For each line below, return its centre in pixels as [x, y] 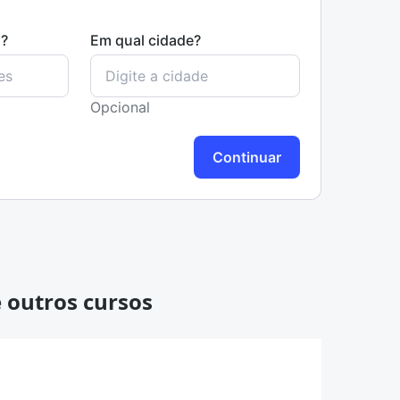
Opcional [121, 107]
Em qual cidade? [146, 40]
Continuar [247, 157]
